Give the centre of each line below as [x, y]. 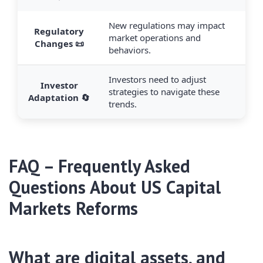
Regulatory [59, 31]
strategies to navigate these [164, 91]
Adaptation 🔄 [59, 97]
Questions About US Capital [115, 187]
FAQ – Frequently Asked [100, 166]
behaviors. [130, 50]
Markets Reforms [73, 208]
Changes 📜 [59, 43]
